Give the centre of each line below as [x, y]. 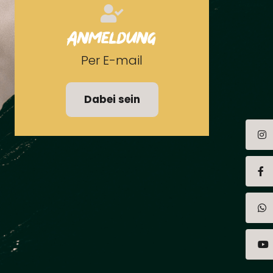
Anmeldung [112, 41]
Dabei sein [112, 100]
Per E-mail [112, 61]
